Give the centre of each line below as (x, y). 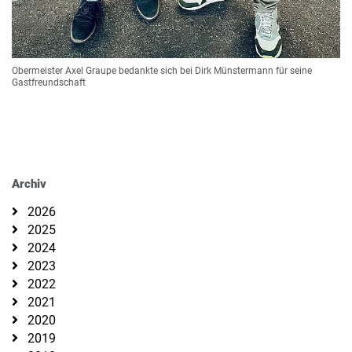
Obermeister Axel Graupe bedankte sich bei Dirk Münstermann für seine (162, 71)
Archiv (29, 183)
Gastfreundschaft (49, 83)
